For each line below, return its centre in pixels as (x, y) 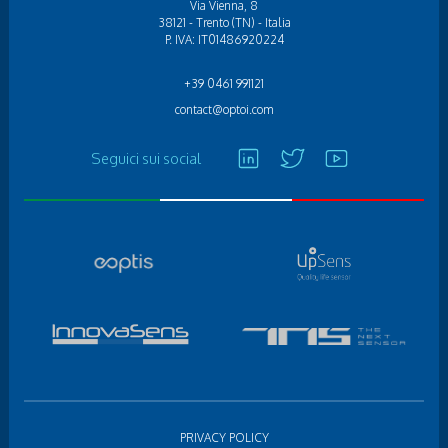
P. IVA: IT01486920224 (224, 39)
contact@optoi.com (224, 109)
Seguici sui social (145, 157)
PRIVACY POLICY (224, 437)
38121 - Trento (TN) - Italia (224, 22)
